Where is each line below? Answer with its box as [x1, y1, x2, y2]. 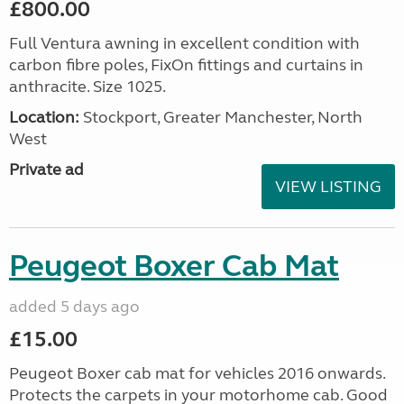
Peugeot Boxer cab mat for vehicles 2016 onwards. [9, 363, 385, 383]
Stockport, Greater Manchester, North [79, 107, 363, 127]
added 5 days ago [9, 297, 140, 317]
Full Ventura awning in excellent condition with [9, 33, 360, 53]
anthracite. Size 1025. [9, 77, 166, 96]
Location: [9, 107, 79, 127]
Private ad [9, 160, 84, 179]
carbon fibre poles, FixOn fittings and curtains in [9, 55, 363, 75]
